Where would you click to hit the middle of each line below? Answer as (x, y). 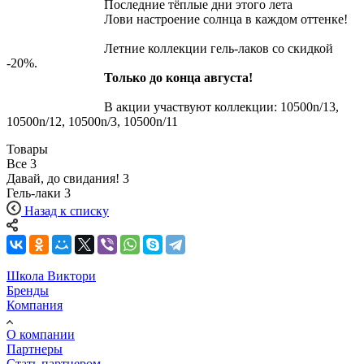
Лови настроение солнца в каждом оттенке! (177, 19)
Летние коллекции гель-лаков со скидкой (170, 48)
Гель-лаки (34, 193)
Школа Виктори (51, 275)
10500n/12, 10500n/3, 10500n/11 (92, 121)
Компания (35, 305)
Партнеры (35, 349)
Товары (27, 149)
